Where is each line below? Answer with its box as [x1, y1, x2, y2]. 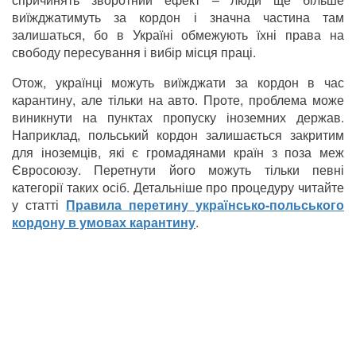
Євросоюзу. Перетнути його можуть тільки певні [12, 161, 344, 180]
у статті [12, 195, 66, 215]
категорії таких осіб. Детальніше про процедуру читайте [12, 178, 344, 197]
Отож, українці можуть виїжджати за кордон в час [12, 73, 344, 92]
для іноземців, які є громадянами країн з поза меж [12, 143, 344, 162]
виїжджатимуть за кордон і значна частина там [12, 8, 344, 27]
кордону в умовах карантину [12, 213, 195, 232]
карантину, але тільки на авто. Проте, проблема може [12, 91, 344, 110]
